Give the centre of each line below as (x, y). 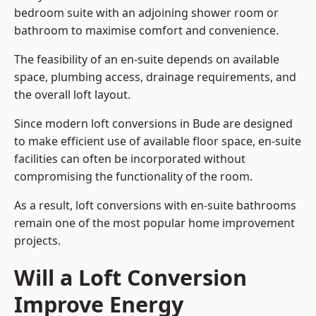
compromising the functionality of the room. (133, 177)
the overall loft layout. (72, 95)
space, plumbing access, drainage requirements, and (155, 77)
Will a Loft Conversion (130, 278)
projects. (37, 241)
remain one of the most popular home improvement (154, 223)
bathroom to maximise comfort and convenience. (146, 31)
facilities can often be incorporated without (130, 159)
